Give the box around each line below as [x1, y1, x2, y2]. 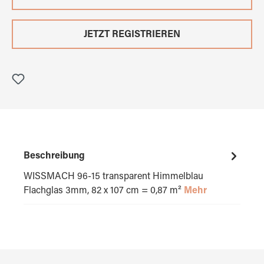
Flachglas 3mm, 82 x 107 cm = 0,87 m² [24, 186, 184, 196]
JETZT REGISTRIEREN [84, 29, 180, 39]
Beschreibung [24, 151, 85, 161]
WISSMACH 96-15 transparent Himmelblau [24, 171, 203, 181]
